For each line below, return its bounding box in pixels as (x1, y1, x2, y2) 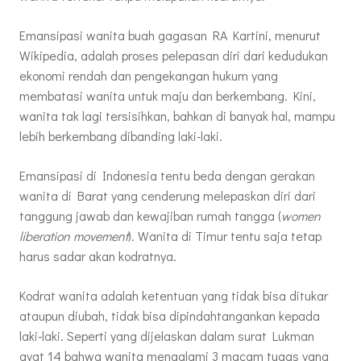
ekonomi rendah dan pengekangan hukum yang (19, 67, 278, 85)
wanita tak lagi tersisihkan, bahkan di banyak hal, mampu (19, 107, 335, 125)
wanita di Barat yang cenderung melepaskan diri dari (19, 187, 316, 205)
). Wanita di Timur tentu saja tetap (128, 227, 322, 245)
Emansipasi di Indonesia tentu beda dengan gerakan (19, 167, 315, 185)
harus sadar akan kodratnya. (19, 247, 176, 265)
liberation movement (19, 227, 128, 245)
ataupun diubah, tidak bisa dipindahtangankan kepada (19, 307, 320, 325)
